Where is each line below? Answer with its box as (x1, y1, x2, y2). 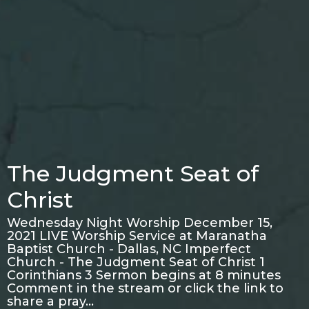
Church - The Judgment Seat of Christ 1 (7, 254, 265, 270)
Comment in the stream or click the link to (7, 280, 283, 296)
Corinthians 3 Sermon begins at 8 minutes (7, 267, 281, 283)
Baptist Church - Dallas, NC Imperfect (7, 241, 251, 257)
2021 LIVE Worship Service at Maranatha (7, 228, 267, 243)
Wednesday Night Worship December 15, (7, 215, 272, 230)
